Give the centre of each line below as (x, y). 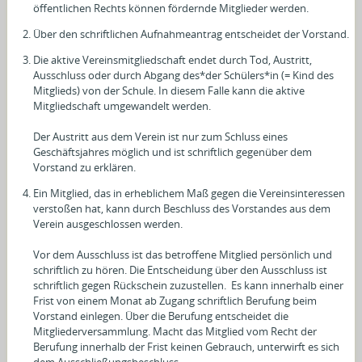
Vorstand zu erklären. (85, 167)
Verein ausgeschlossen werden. (108, 223)
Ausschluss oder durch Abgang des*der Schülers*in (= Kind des (184, 75)
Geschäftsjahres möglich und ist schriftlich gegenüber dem (173, 152)
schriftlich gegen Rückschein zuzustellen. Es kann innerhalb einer (189, 285)
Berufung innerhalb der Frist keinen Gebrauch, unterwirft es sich (187, 346)
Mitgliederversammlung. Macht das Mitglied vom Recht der (175, 331)
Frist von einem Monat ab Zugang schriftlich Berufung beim (175, 300)
